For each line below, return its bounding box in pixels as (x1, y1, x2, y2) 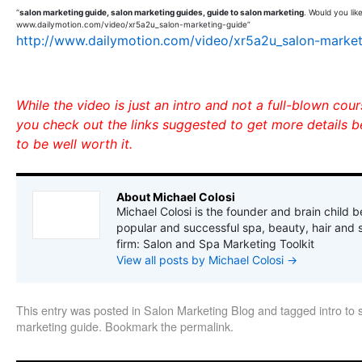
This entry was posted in (16, 301, 144, 318)
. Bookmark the (99, 318, 180, 335)
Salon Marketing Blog (144, 301, 255, 318)
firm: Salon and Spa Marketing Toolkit (116, 237, 314, 250)
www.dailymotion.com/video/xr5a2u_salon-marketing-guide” (16, 19, 250, 29)
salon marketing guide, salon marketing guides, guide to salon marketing (19, 7, 304, 17)
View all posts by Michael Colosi (116, 253, 287, 267)
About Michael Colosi (116, 190, 235, 204)
